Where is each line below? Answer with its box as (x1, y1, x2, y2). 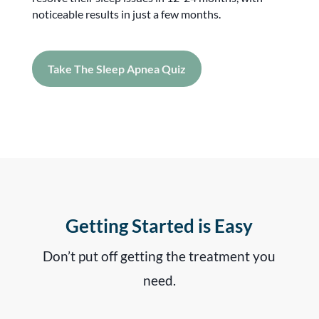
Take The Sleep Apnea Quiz (47, 61, 186, 75)
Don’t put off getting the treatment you (43, 247, 276, 264)
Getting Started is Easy (66, 214, 253, 237)
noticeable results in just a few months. (31, 6, 221, 21)
